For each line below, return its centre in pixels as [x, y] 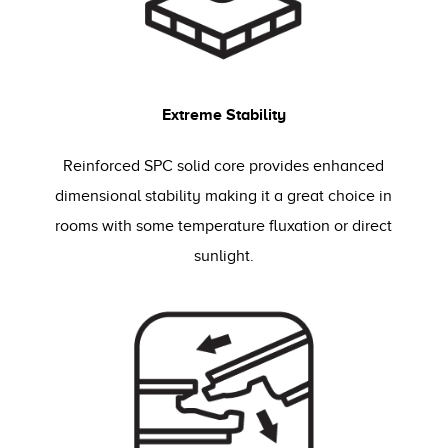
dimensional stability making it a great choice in [224, 196]
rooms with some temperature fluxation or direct [224, 226]
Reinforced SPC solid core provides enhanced [224, 166]
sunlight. [223, 256]
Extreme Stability [223, 114]
